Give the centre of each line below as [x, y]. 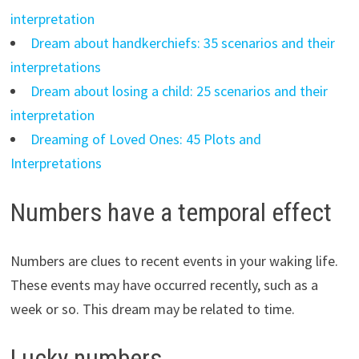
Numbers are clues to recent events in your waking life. [174, 260]
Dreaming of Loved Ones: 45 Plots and [145, 139]
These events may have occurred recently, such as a [164, 284]
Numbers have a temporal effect [171, 213]
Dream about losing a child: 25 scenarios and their [179, 91]
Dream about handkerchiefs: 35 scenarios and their [182, 43]
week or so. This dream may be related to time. [152, 309]
